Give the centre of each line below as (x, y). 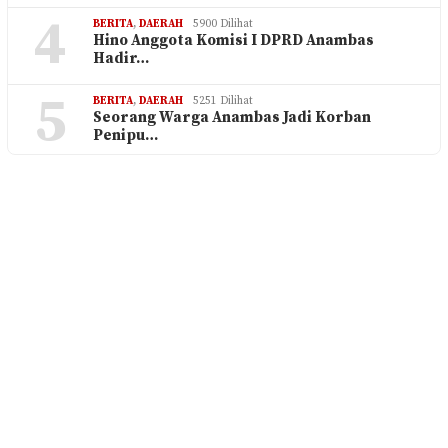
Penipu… (125, 136)
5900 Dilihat (223, 24)
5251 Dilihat (223, 101)
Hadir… (121, 59)
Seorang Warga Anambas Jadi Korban (232, 118)
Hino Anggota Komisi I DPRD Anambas (233, 41)
